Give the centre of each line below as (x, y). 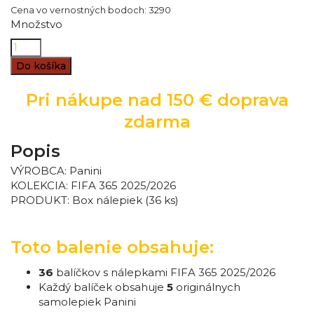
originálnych (207, 287)
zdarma (157, 122)
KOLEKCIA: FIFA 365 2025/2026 (93, 185)
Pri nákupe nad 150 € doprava (157, 100)
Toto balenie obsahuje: (112, 247)
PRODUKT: (41, 200)
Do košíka (41, 66)
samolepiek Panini (87, 302)
